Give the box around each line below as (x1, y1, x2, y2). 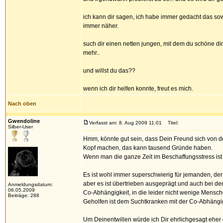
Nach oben (8, 101, 36, 107)
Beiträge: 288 (8, 193, 39, 198)
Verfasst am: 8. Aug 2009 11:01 (89, 120, 162, 125)
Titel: (163, 120, 179, 125)
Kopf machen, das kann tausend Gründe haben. (83, 144, 213, 151)
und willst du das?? (83, 67, 135, 74)
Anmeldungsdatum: (8, 182, 53, 187)
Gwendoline (8, 118, 40, 124)
